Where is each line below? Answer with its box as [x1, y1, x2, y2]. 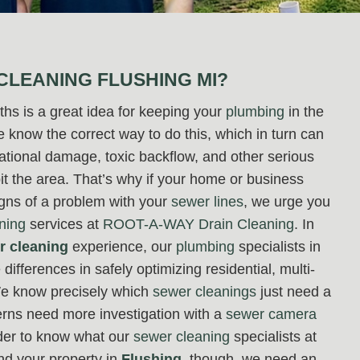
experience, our [68, 239, 176, 256]
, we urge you [243, 194, 330, 211]
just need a [256, 284, 331, 301]
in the [284, 104, 324, 121]
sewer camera [226, 306, 317, 323]
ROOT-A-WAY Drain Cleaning [103, 216, 294, 233]
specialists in [235, 239, 321, 256]
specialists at [230, 329, 317, 346]
